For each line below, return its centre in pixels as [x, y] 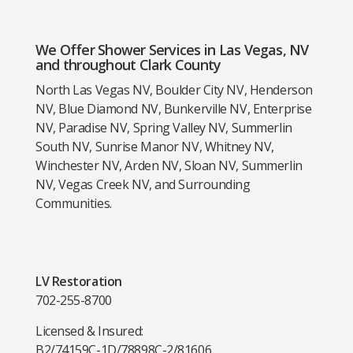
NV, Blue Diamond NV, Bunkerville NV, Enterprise [174, 109]
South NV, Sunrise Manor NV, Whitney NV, [155, 147]
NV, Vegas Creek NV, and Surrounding [143, 184]
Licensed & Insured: [89, 331]
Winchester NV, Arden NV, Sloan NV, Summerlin [169, 165]
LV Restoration [79, 281]
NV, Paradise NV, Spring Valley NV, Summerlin [164, 128]
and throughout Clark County [128, 65]
